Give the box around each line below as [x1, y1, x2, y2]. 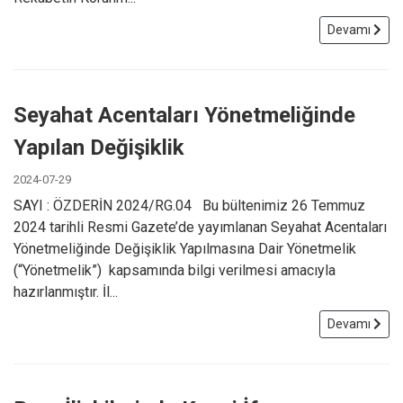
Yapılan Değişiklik [13, 134, 184, 160]
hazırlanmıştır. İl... [13, 282, 118, 300]
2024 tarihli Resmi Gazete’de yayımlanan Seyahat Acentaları [13, 218, 387, 236]
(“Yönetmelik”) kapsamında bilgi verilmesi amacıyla [13, 261, 336, 279]
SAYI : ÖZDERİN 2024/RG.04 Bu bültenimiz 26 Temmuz [13, 196, 365, 214]
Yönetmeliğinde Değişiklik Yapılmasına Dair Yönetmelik [13, 239, 356, 257]
